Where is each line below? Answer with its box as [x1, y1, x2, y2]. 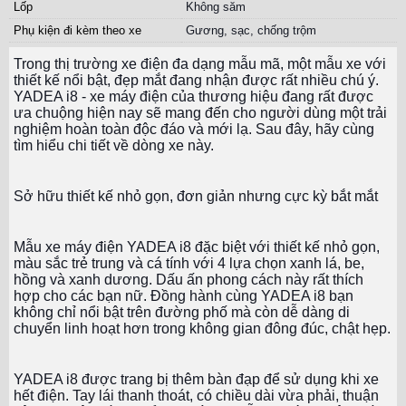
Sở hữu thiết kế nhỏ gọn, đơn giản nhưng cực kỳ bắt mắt [14, 188, 378, 205]
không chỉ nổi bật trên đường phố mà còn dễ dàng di [14, 304, 350, 321]
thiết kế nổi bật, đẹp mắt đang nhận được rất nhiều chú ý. [14, 72, 379, 89]
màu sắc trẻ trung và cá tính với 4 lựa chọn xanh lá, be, [14, 256, 364, 272]
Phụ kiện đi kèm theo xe [14, 24, 141, 38]
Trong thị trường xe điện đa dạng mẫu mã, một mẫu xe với [14, 56, 386, 72]
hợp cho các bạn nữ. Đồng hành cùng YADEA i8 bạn [14, 288, 353, 304]
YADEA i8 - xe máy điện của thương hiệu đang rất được [14, 89, 373, 105]
